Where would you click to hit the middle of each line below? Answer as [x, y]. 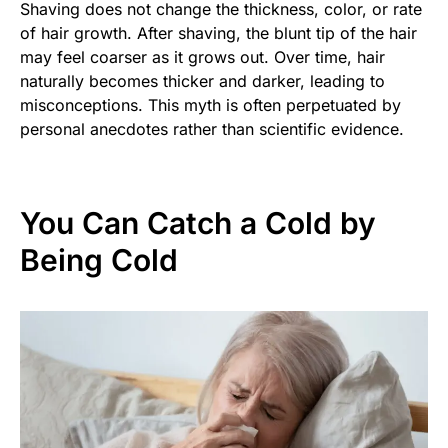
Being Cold [99, 260]
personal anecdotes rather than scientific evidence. [212, 129]
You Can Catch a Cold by [198, 223]
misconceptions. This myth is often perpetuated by [210, 105]
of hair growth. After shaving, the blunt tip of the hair [218, 33]
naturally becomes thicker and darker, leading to [202, 81]
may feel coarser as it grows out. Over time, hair [202, 57]
